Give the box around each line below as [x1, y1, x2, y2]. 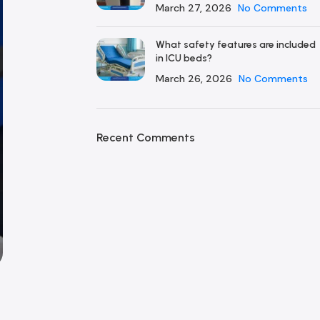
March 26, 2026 [155, 72, 232, 85]
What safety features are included [155, 39, 316, 51]
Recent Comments [96, 131, 195, 144]
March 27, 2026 [155, 1, 231, 14]
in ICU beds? [155, 52, 212, 64]
